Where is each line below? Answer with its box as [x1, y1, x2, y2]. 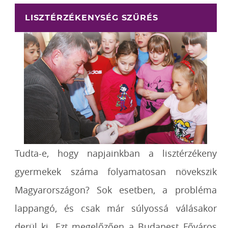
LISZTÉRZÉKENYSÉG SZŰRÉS [25, 14, 158, 22]
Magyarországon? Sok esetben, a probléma [15, 184, 217, 196]
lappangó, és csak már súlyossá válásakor [15, 202, 217, 214]
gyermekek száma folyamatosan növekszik [15, 165, 217, 178]
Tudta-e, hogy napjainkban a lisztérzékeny [15, 147, 217, 159]
